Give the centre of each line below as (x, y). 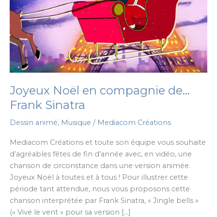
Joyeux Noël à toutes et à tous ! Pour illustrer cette (99, 177)
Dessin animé (34, 123)
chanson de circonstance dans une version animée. (100, 165)
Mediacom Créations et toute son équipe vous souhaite (108, 142)
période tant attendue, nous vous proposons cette (100, 189)
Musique (76, 123)
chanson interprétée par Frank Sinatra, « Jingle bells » (104, 200)
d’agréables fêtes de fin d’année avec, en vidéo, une (101, 154)
